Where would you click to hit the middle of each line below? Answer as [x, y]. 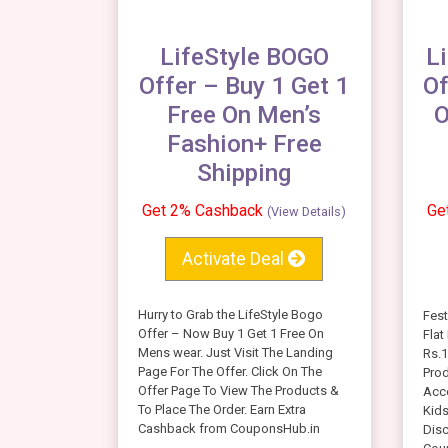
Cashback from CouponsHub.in [229, 428]
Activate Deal [235, 258]
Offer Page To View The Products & [238, 390]
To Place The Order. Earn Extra [222, 409]
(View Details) [307, 212]
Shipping [244, 173]
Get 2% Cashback [205, 211]
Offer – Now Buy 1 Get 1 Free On [231, 333]
